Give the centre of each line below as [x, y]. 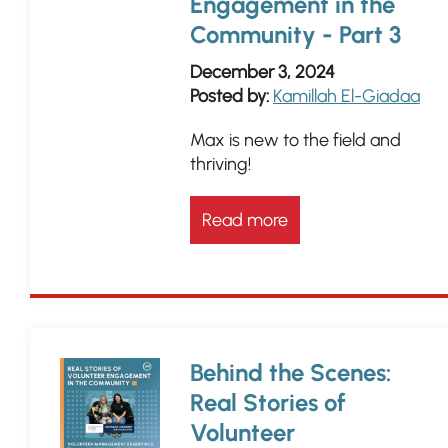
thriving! [220, 164]
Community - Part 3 [295, 34]
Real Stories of [268, 402]
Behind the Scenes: [290, 372]
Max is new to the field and [295, 140]
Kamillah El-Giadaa [346, 96]
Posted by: [229, 96]
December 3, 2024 [262, 72]
